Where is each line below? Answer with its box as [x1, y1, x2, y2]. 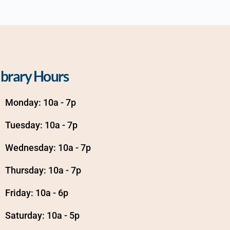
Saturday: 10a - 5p [5, 210, 80, 221]
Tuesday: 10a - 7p [5, 120, 78, 130]
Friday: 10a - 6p [5, 187, 68, 198]
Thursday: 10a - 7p [5, 165, 81, 176]
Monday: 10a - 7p [5, 97, 76, 108]
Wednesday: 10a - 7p [5, 142, 91, 153]
